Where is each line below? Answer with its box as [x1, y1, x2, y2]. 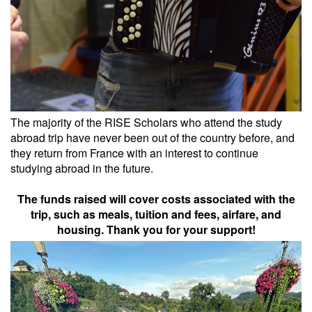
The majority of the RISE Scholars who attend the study [10, 114, 282, 130]
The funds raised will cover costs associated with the [17, 190, 295, 207]
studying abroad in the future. [10, 159, 153, 176]
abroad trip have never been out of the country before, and [10, 129, 295, 146]
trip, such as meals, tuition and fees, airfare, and [31, 205, 281, 222]
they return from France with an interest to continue [10, 144, 258, 161]
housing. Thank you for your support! [56, 221, 256, 237]
